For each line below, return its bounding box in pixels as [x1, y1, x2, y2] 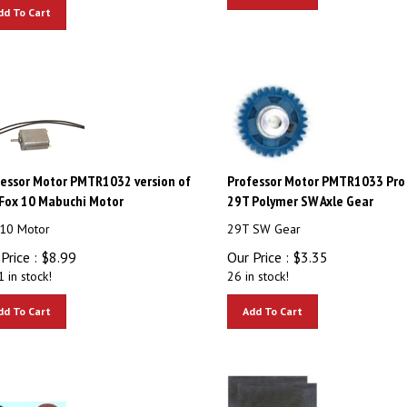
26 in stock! [226, 260, 289, 276]
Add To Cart [242, 296, 303, 310]
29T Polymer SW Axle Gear [226, 184, 373, 202]
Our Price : [226, 240, 289, 258]
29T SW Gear [226, 213, 301, 229]
